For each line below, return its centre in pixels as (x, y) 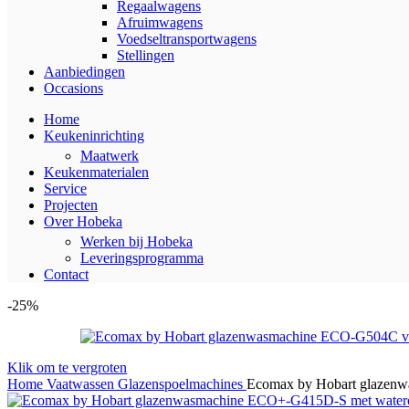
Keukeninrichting (94, 136)
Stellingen (146, 55)
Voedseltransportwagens (187, 39)
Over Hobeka (83, 221)
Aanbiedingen (84, 72)
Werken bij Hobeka (136, 241)
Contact (66, 274)
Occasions (73, 88)
